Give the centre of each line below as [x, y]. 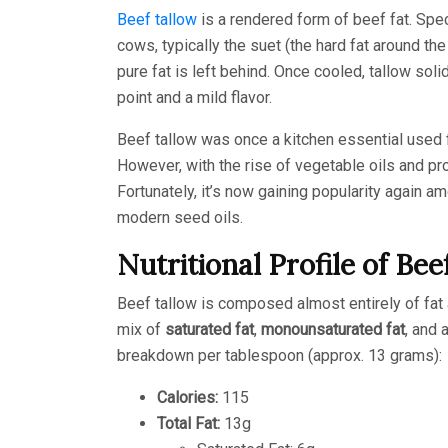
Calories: [187, 397]
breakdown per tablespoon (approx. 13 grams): [279, 355]
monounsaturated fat [333, 329]
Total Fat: [188, 423]
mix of [141, 329]
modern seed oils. [180, 217]
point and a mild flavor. [194, 97]
